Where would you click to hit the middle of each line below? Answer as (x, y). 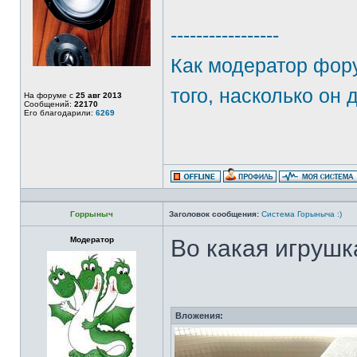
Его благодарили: (60, 113)
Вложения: (199, 316)
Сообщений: (49, 104)
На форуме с (50, 95)
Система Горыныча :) (302, 214)
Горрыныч (92, 214)
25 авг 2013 (99, 95)
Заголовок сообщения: (214, 214)
